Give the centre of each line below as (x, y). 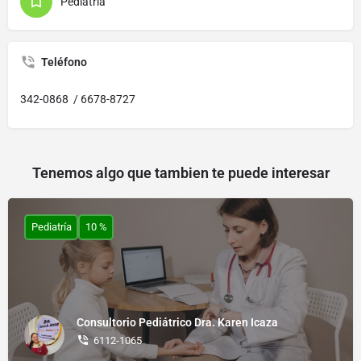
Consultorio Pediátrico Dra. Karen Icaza (177, 323)
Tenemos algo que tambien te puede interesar (180, 172)
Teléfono (64, 62)
